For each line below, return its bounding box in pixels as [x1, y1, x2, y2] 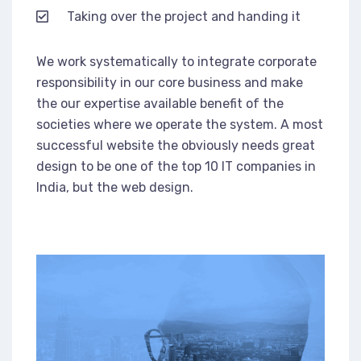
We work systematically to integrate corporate [36, 53, 317, 69]
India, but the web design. [36, 179, 193, 195]
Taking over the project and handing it [67, 8, 301, 24]
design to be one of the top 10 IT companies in [36, 158, 316, 174]
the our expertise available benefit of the [36, 95, 284, 111]
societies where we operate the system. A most [36, 116, 323, 132]
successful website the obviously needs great [36, 137, 315, 153]
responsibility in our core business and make [36, 74, 303, 90]
